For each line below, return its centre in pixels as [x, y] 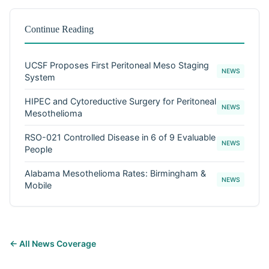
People [38, 149]
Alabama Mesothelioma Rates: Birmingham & [115, 174]
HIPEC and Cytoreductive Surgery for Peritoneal [120, 101]
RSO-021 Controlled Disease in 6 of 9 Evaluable [120, 137]
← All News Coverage [53, 244]
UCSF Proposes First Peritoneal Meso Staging [117, 65]
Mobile [38, 186]
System [40, 77]
